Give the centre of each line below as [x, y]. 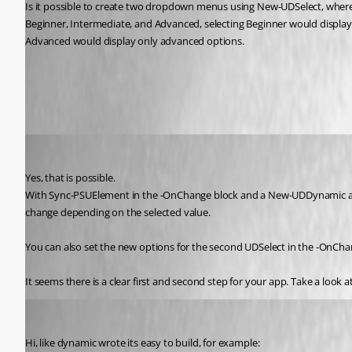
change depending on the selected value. [118, 212]
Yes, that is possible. [70, 177]
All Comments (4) [95, 84]
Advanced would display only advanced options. [135, 41]
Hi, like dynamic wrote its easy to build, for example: [143, 342]
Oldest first [52, 115]
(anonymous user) [69, 140]
